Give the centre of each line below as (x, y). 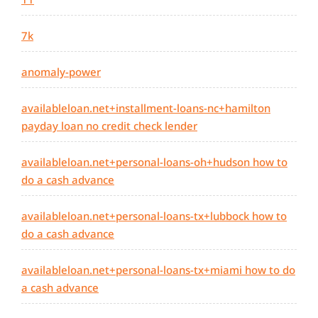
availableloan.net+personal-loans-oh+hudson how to (154, 162)
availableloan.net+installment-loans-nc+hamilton (146, 108)
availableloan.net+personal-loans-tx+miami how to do (158, 270)
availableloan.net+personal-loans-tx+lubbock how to (154, 216)
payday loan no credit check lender (109, 126)
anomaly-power (61, 72)
